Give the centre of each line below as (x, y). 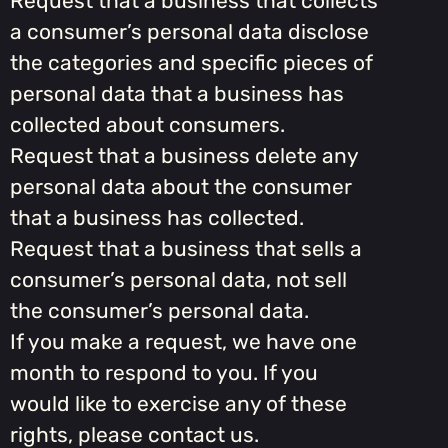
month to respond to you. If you (164, 373)
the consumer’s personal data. (159, 311)
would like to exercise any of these (178, 404)
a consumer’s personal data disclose (189, 32)
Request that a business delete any (184, 156)
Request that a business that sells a (186, 249)
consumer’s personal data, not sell (178, 280)
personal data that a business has (177, 94)
